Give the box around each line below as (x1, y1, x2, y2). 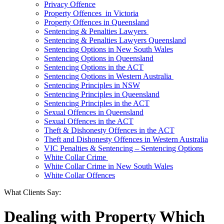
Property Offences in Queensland (44, 18, 149, 26)
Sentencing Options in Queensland (44, 54, 153, 62)
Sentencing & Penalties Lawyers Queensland (44, 36, 186, 44)
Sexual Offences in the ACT (44, 117, 133, 125)
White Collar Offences (44, 171, 115, 179)
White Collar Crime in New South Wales (44, 162, 173, 170)
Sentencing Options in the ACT (44, 63, 143, 71)
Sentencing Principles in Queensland (44, 90, 159, 98)
